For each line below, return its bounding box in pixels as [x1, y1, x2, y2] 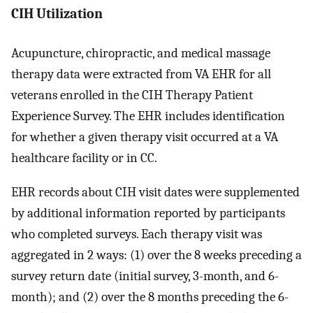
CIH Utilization [11, 5, 103, 22]
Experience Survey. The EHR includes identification [11, 108, 285, 124]
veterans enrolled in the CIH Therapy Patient [11, 87, 253, 103]
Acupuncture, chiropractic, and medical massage [11, 45, 270, 61]
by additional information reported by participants [11, 205, 285, 221]
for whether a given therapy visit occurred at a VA [11, 129, 278, 145]
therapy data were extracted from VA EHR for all [11, 66, 271, 82]
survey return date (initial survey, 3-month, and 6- [11, 268, 279, 284]
